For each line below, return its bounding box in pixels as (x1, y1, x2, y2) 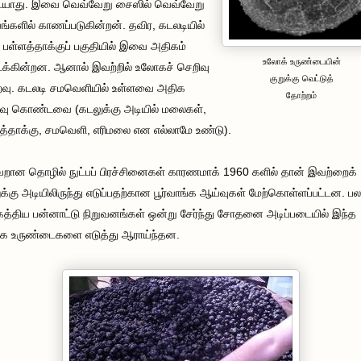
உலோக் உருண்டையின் (262, 56, 341, 66)
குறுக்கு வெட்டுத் (269, 73, 334, 83)
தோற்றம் (286, 89, 317, 100)
